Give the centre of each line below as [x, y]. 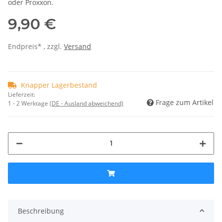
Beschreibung [41, 211]
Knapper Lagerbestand [59, 85]
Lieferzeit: [22, 94]
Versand [78, 46]
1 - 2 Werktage [29, 103]
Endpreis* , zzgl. [36, 46]
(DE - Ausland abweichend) [86, 103]
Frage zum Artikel [185, 102]
